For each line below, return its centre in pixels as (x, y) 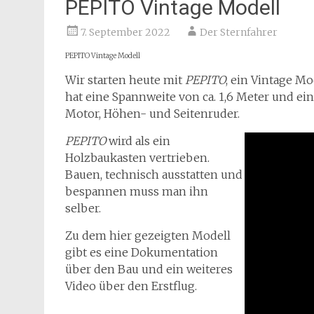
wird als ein (138, 141)
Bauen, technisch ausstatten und (154, 175)
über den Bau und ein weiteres (149, 269)
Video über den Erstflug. (131, 286)
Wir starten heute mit (125, 80)
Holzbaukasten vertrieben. (137, 158)
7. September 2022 (125, 32)
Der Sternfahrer (239, 32)
